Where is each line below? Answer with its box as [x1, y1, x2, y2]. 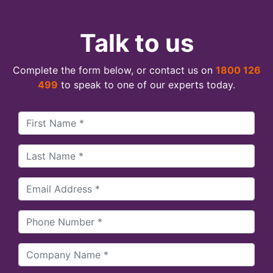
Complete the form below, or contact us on [12, 64, 216, 77]
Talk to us [79, 28, 194, 58]
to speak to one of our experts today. [58, 79, 235, 91]
